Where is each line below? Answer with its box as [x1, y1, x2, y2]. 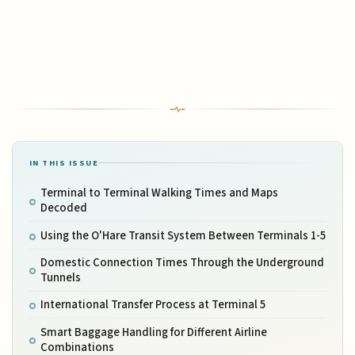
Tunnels [40, 269, 81, 286]
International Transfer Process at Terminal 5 [40, 296, 265, 314]
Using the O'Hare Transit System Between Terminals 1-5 [40, 227, 326, 244]
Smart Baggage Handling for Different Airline [40, 323, 267, 341]
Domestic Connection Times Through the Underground [40, 254, 324, 271]
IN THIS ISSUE [29, 157, 99, 170]
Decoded [40, 200, 87, 217]
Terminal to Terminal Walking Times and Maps [40, 185, 278, 202]
